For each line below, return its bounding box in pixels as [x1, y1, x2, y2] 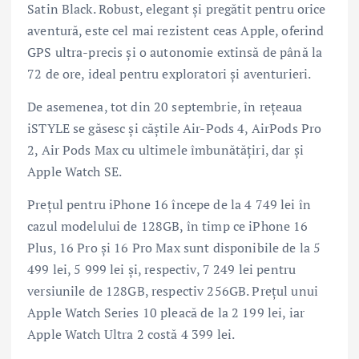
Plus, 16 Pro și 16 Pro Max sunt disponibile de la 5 [27, 239, 321, 257]
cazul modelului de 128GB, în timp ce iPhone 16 [27, 217, 309, 236]
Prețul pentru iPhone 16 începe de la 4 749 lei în [27, 196, 311, 214]
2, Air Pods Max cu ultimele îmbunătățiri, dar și [27, 141, 304, 159]
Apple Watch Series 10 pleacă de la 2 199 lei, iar [27, 304, 305, 322]
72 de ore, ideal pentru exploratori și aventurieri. [27, 65, 312, 83]
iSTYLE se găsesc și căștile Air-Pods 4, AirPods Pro [27, 119, 322, 138]
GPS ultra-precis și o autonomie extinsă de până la [27, 43, 323, 62]
